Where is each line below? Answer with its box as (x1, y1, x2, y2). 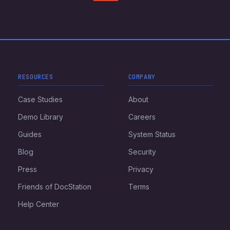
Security (128, 147, 156, 156)
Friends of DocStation (18, 182, 92, 191)
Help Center (18, 200, 60, 208)
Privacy (128, 165, 154, 174)
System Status (128, 130, 176, 139)
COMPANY (128, 73, 156, 81)
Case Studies (18, 95, 63, 104)
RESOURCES (18, 73, 53, 81)
